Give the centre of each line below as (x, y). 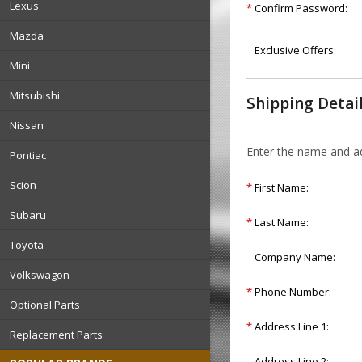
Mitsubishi (35, 96)
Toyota (27, 245)
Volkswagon (40, 275)
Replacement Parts (56, 335)
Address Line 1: (292, 327)
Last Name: (282, 223)
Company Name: (295, 257)
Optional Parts (45, 305)
